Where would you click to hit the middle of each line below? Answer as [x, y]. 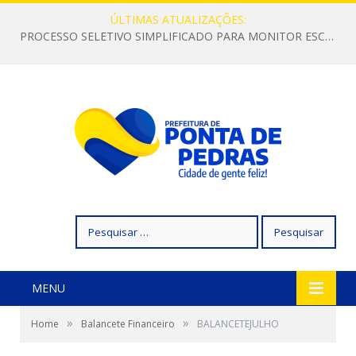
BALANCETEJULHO [238, 324]
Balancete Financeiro [128, 324]
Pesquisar [100, 223]
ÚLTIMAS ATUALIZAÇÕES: [178, 19]
